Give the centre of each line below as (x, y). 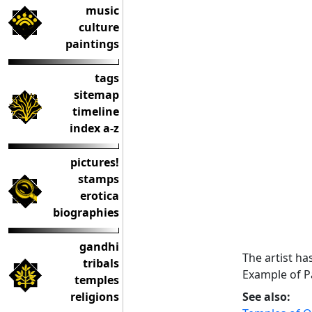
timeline (96, 111)
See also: (266, 297)
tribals (101, 263)
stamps (99, 179)
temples (97, 280)
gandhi (99, 247)
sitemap (96, 95)
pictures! (95, 162)
